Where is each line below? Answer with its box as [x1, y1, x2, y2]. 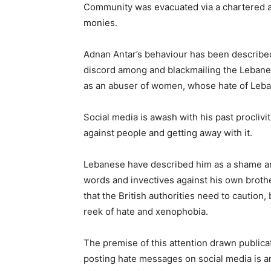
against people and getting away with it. [83, 127, 252, 139]
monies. [83, 17, 117, 28]
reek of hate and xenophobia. [83, 206, 208, 217]
